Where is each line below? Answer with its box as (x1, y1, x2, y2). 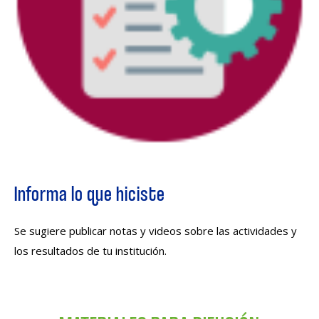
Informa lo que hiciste (14, 179, 165, 206)
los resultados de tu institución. (14, 243, 167, 258)
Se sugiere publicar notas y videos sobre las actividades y (14, 223, 297, 238)
